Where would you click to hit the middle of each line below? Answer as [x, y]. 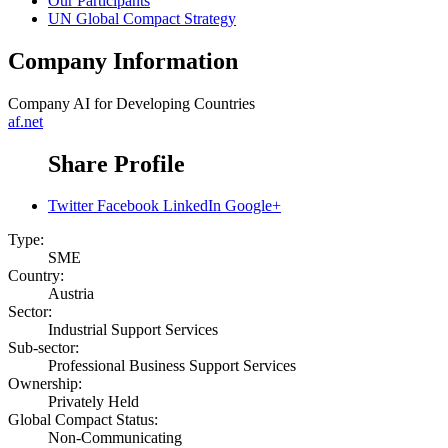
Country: [36, 276]
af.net [25, 121]
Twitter [70, 206]
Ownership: [45, 384]
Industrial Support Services [133, 330]
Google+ [253, 206]
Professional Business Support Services [172, 366]
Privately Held [93, 402]
